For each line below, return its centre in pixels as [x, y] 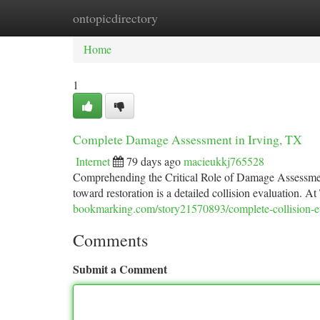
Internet [93, 161]
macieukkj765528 [224, 161]
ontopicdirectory [115, 18]
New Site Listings [184, 17]
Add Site [266, 17]
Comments [110, 240]
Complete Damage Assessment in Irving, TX [187, 139]
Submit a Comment [120, 269]
